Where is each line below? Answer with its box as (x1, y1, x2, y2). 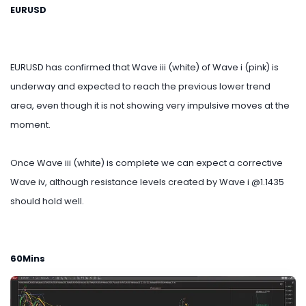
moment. (10, 119, 51, 131)
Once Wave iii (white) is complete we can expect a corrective (10, 157, 283, 169)
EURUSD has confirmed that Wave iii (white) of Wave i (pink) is (10, 61, 279, 74)
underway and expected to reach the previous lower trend (10, 81, 270, 93)
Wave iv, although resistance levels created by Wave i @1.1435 (10, 176, 284, 189)
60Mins (10, 253, 45, 265)
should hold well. (10, 195, 84, 208)
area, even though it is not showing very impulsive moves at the (10, 100, 290, 112)
